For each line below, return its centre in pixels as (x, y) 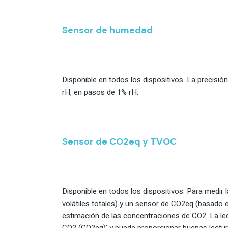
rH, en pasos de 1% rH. (101, 92)
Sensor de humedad (107, 30)
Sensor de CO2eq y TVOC (119, 141)
